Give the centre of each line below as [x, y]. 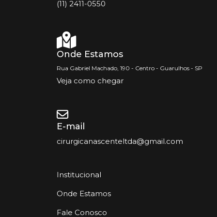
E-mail [71, 126]
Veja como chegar [90, 80]
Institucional [79, 174]
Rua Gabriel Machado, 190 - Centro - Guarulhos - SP [130, 68]
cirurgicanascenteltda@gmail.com [120, 141]
